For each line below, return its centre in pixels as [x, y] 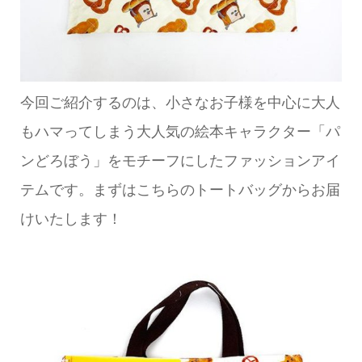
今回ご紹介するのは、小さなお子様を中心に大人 [180, 101]
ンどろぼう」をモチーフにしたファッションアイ [180, 160]
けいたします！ [71, 218]
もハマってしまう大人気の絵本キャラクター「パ [180, 130]
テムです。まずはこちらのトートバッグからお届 [180, 189]
